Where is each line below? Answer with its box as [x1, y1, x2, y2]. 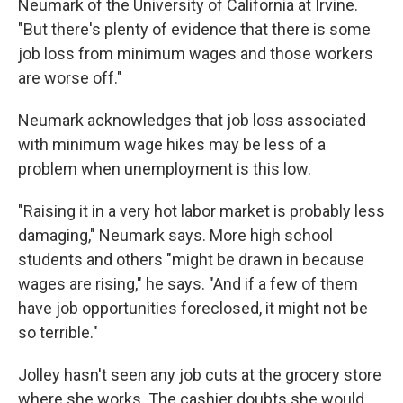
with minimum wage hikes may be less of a [18, 135, 326, 155]
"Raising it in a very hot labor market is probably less [18, 201, 385, 221]
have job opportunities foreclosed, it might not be [18, 299, 368, 318]
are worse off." [18, 68, 122, 88]
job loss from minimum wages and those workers [18, 44, 373, 64]
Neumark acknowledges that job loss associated [18, 111, 366, 130]
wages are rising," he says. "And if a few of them [18, 274, 358, 294]
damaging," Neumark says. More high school [18, 226, 333, 246]
